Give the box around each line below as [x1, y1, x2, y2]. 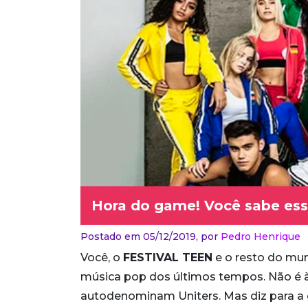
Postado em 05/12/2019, [80, 230, 201, 243]
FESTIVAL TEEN [123, 251, 212, 265]
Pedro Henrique [221, 230, 300, 243]
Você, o [80, 251, 123, 265]
